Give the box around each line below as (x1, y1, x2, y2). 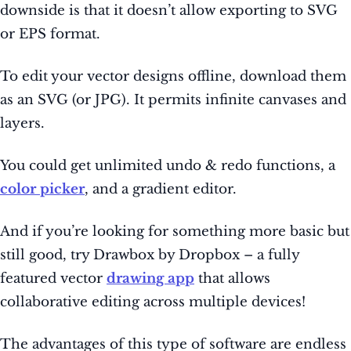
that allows (194, 270, 270, 288)
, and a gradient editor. (85, 181, 237, 198)
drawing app (107, 270, 194, 288)
